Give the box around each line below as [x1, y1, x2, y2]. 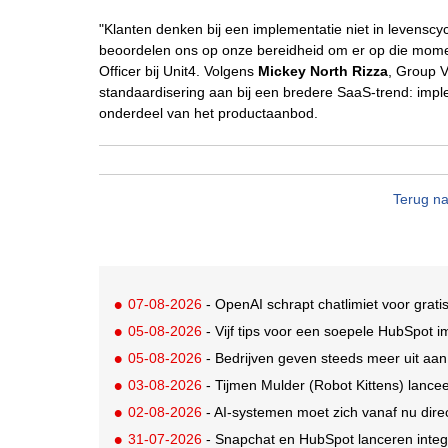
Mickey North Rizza [258, 63, 388, 79]
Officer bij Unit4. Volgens [99, 63, 258, 79]
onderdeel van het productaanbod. [99, 105, 318, 121]
